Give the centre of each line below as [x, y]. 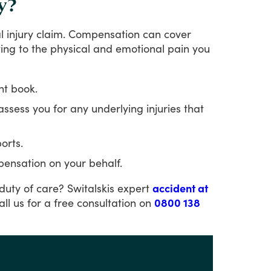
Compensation [104, 34]
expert [133, 188]
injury [20, 34]
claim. [51, 34]
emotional [140, 48]
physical [70, 48]
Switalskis [91, 188]
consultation [106, 202]
